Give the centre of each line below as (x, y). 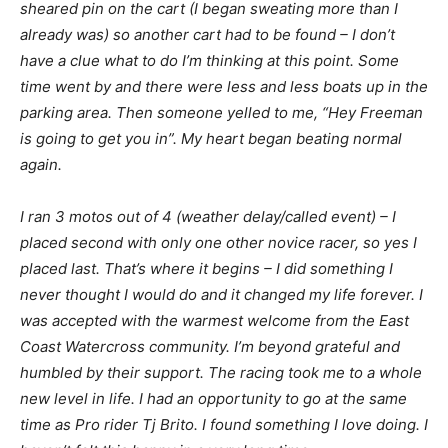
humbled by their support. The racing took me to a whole (221, 373)
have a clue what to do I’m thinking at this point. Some (209, 61)
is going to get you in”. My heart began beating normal (211, 139)
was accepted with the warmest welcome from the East (214, 321)
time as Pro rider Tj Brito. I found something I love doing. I (224, 425)
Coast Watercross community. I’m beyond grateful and (210, 347)
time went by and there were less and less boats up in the (224, 87)
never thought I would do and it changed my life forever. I (221, 295)
